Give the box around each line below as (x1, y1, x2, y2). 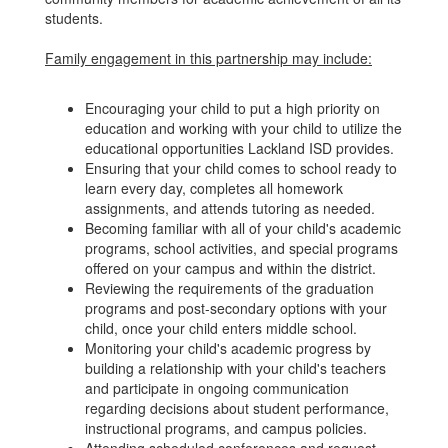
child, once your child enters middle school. (85, 318, 357, 338)
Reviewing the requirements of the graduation (85, 278, 374, 298)
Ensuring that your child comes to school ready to (85, 158, 397, 178)
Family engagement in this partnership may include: (45, 48, 372, 68)
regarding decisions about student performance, (85, 398, 389, 418)
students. (45, 8, 107, 28)
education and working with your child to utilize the (85, 118, 402, 138)
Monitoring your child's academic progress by (85, 338, 371, 358)
